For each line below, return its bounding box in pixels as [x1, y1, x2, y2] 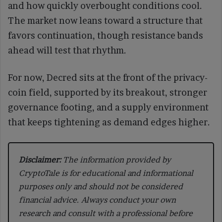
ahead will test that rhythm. [8, 45, 126, 55]
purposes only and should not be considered [19, 181, 183, 191]
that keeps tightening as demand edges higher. [8, 116, 210, 127]
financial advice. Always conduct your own [19, 194, 176, 205]
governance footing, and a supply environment [8, 102, 209, 112]
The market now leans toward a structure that [8, 15, 203, 26]
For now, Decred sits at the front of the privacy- [8, 72, 208, 83]
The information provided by [61, 154, 171, 165]
